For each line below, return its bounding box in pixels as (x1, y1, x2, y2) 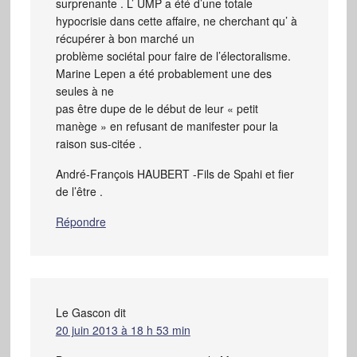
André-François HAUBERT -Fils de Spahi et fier (55, 165, 294, 182)
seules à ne (55, 82, 114, 99)
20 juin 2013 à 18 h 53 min (55, 321, 190, 338)
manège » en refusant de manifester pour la (55, 117, 278, 134)
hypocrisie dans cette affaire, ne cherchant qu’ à (55, 12, 297, 29)
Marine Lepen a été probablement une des (55, 65, 272, 81)
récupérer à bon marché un (55, 29, 194, 46)
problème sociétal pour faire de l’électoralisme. (55, 47, 291, 64)
